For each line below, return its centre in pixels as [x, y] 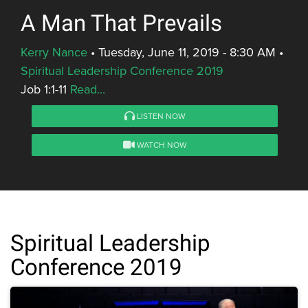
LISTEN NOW [160, 116]
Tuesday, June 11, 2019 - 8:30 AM [187, 52]
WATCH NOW [161, 145]
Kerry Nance [54, 52]
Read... [88, 89]
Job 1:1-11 [45, 89]
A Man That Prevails [121, 24]
